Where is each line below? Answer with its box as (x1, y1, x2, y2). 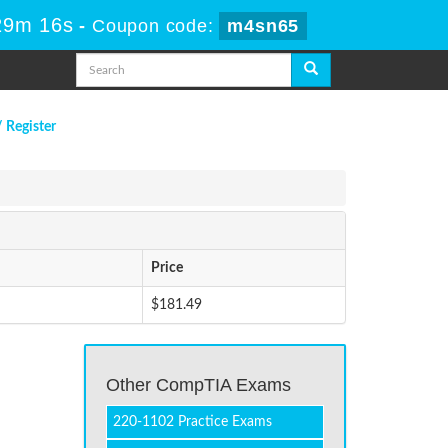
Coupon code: (92, 16, 220, 36)
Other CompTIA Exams (105, 375, 291, 395)
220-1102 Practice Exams (112, 415, 272, 429)
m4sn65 (227, 16, 300, 36)
